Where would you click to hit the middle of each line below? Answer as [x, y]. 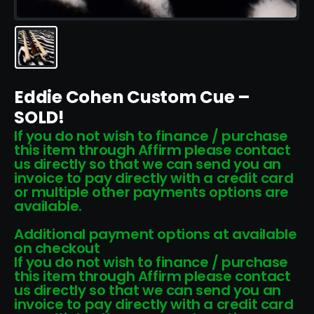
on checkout [57, 248]
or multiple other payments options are [151, 192]
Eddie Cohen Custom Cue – [132, 97]
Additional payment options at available [156, 234]
